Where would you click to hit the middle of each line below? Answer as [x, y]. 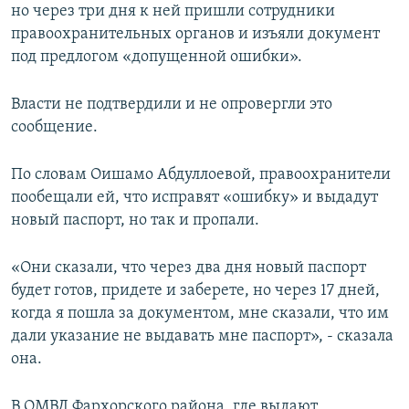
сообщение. [54, 128]
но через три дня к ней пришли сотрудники [173, 12]
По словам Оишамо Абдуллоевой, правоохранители [201, 175]
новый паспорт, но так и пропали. [135, 221]
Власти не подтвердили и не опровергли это [172, 105]
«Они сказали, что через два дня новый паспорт [189, 268]
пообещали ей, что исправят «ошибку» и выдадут [194, 198]
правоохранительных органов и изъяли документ [195, 35]
